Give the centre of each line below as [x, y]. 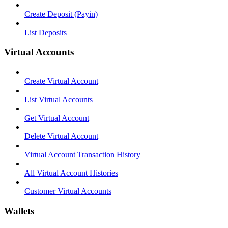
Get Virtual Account [57, 118]
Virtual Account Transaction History [82, 154]
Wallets [19, 211]
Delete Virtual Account [61, 136]
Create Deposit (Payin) [61, 14]
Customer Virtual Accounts [68, 191]
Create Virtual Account [61, 81]
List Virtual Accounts [59, 99]
